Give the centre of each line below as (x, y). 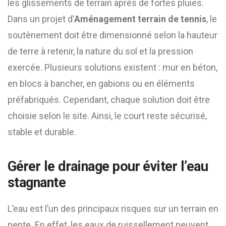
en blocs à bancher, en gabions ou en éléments (101, 83)
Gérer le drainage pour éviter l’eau (108, 166)
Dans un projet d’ (41, 19)
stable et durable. (42, 132)
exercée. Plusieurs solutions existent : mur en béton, (112, 67)
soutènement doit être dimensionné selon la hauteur (112, 35)
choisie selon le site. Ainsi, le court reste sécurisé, (107, 116)
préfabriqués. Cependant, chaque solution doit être (109, 100)
